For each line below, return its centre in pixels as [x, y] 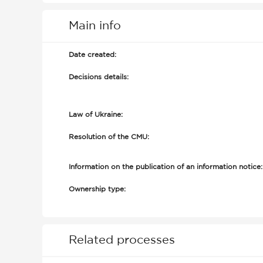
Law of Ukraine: [96, 115]
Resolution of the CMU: [109, 137]
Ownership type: [97, 189]
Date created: [92, 55]
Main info [95, 26]
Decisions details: [99, 77]
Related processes [122, 240]
